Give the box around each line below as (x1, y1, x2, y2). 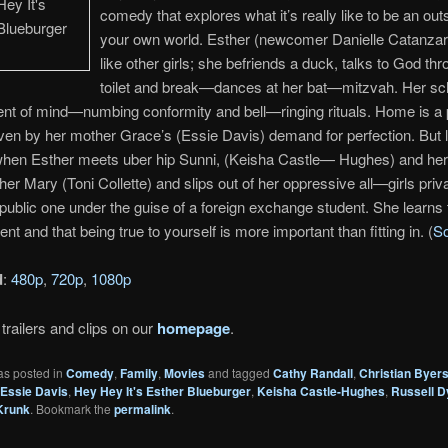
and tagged (204, 364, 273, 382)
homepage (156, 316, 230, 339)
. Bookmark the (29, 400, 114, 418)
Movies (163, 364, 205, 383)
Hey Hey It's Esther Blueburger (73, 382, 251, 401)
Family (119, 364, 158, 383)
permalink (113, 400, 171, 419)
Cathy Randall (272, 364, 353, 383)
